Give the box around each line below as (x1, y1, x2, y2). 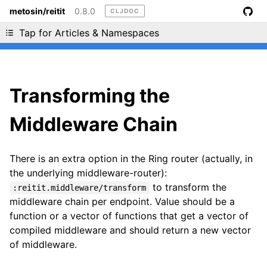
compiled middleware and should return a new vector (10, 224, 251, 237)
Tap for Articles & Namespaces (19, 27, 159, 39)
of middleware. (10, 238, 77, 251)
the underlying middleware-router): (10, 167, 167, 179)
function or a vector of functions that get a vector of (10, 210, 249, 222)
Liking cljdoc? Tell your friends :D (57, 18, 210, 30)
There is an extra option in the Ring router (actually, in (10, 153, 253, 165)
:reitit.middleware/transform (13, 183, 147, 193)
